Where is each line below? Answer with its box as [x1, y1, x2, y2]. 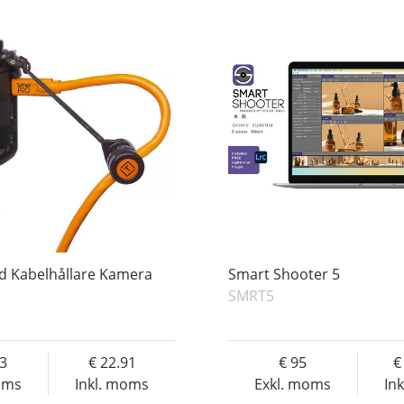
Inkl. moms [75, 374, 150, 395]
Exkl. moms [254, 374, 332, 395]
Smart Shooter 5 [228, 264, 341, 285]
